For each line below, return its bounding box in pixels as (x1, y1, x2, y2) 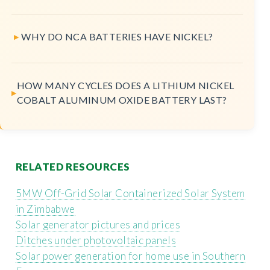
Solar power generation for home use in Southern (16, 249, 246, 262)
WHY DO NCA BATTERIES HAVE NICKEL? (21, 31, 213, 43)
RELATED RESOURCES (16, 160, 130, 174)
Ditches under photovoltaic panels (16, 233, 177, 246)
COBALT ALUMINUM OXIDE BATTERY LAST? (16, 94, 227, 106)
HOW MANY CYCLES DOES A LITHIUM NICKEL (16, 80, 234, 92)
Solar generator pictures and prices (16, 218, 181, 231)
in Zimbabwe (16, 202, 75, 215)
